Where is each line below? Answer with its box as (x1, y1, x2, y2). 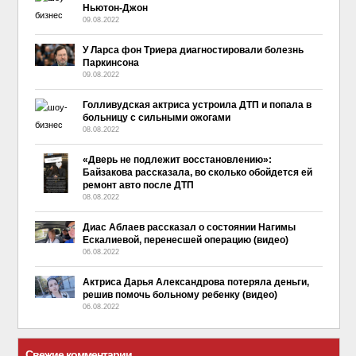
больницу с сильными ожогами (82, 111, 230, 123)
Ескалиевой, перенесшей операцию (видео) (82, 234, 288, 246)
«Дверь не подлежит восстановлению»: (82, 153, 272, 165)
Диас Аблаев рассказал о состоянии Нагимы (82, 221, 296, 233)
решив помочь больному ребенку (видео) (82, 288, 277, 300)
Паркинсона (82, 56, 139, 68)
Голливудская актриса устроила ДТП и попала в (82, 99, 311, 110)
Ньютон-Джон (82, 2, 148, 14)
